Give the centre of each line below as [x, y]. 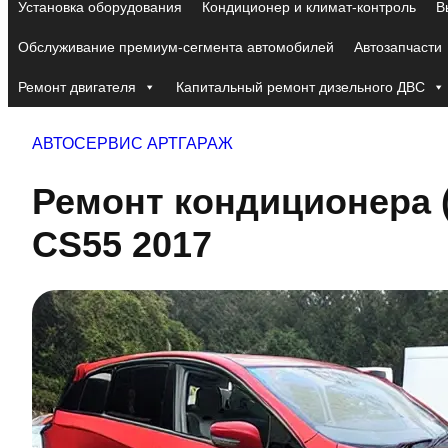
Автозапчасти [398, 46]
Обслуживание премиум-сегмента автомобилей [176, 46]
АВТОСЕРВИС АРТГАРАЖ [132, 143]
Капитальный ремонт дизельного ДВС [300, 86]
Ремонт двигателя [77, 86]
